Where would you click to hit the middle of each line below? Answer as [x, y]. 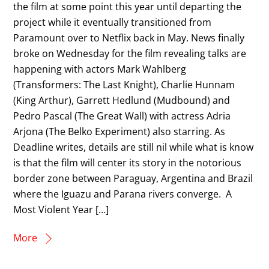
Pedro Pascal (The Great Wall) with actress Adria [122, 116]
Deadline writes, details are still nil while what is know [134, 147]
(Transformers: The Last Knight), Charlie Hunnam [124, 84]
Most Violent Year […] [61, 209]
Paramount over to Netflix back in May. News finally [129, 38]
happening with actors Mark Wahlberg [100, 69]
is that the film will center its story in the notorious [128, 162]
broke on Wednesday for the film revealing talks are [130, 53]
